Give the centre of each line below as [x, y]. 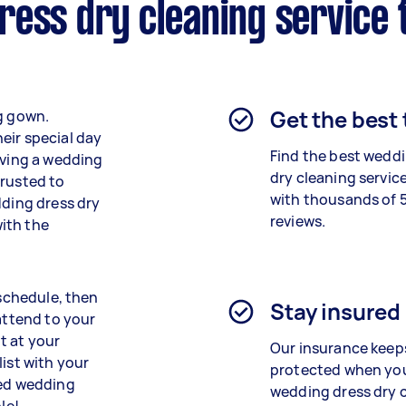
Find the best [317, 156]
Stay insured [336, 312]
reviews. [298, 222]
